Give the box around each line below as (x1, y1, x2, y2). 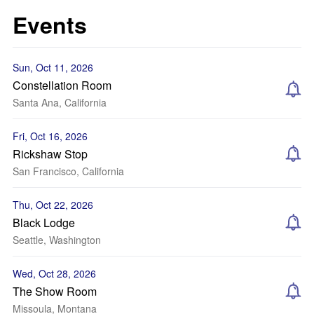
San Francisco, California (13, 164, 124, 178)
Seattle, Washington (13, 233, 101, 247)
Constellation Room (13, 77, 111, 93)
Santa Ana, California (13, 95, 107, 109)
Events (13, 8, 87, 41)
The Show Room (13, 283, 97, 299)
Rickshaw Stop (13, 146, 88, 162)
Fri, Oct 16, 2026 (13, 129, 88, 143)
